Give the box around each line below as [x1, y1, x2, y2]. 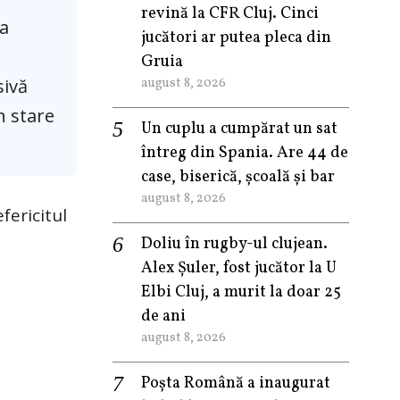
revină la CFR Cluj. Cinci [141, 3, 319, 25]
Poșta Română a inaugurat [141, 372, 330, 395]
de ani [141, 305, 186, 328]
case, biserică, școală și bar [141, 166, 335, 188]
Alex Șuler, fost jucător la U [141, 257, 337, 279]
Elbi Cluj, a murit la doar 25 [141, 281, 341, 304]
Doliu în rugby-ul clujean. [141, 233, 328, 255]
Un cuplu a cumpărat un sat [141, 118, 337, 140]
